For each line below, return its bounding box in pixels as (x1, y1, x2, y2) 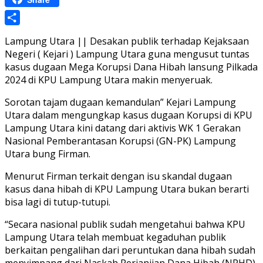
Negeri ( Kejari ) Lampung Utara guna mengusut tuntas (5, 48, 249, 61)
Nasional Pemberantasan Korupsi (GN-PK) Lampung (5, 134, 236, 148)
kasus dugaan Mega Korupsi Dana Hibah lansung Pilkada (5, 60, 258, 74)
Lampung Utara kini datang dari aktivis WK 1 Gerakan (5, 122, 241, 135)
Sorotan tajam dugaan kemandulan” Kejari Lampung (5, 96, 236, 109)
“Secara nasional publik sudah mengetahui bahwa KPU (5, 218, 245, 231)
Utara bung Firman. (5, 147, 90, 161)
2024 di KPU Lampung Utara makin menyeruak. (5, 73, 213, 87)
